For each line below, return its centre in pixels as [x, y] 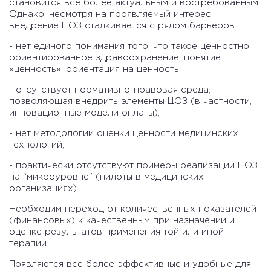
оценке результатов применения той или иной [116, 232]
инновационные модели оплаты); [84, 113]
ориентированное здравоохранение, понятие [115, 58]
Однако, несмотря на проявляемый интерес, [111, 15]
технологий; [37, 145]
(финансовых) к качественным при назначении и [122, 221]
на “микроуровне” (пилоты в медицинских [106, 177]
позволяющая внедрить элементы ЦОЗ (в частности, [130, 102]
